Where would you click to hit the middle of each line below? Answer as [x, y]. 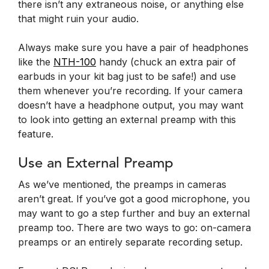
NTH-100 [75, 62]
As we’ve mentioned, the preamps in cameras [122, 184]
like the [36, 62]
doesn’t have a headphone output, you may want [131, 105]
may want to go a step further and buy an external [134, 213]
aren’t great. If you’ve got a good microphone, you [134, 198]
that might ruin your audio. [78, 18]
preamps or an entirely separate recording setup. [130, 242]
